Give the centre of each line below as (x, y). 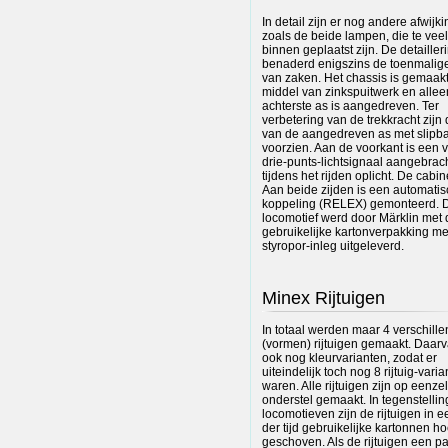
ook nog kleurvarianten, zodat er (349, 358)
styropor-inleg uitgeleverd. (333, 246)
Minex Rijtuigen (323, 298)
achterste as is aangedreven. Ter (350, 106)
